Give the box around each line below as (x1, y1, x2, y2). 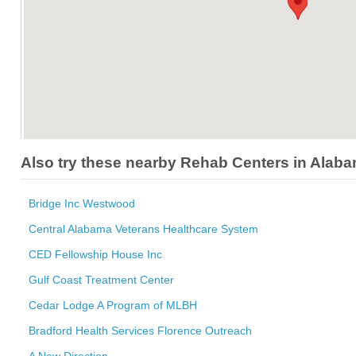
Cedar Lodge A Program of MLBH (29, 298, 197, 311)
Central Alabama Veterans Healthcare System (29, 222, 258, 235)
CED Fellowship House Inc (29, 247, 162, 261)
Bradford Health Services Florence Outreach (29, 323, 252, 337)
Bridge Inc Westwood (29, 196, 135, 210)
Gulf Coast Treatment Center (29, 273, 174, 286)
